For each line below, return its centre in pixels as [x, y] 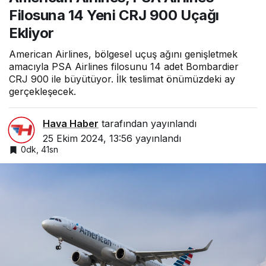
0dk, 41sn [39, 149]
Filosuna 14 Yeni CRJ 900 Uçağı [114, 15]
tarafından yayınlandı [148, 123]
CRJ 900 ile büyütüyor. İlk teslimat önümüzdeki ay [122, 79]
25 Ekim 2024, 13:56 [88, 138]
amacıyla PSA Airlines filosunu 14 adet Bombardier [124, 66]
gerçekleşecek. [42, 91]
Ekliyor [31, 33]
